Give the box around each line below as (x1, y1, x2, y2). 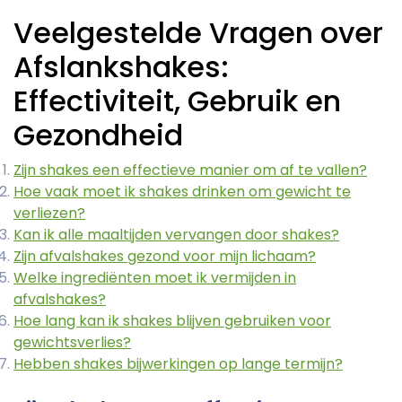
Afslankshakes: (13, 47, 229, 88)
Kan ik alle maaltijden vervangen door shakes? (13, 224, 339, 246)
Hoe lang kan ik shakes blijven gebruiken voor (13, 310, 331, 332)
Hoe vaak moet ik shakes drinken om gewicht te (13, 181, 351, 203)
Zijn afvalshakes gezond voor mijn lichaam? (13, 246, 316, 267)
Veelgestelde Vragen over (13, 13, 383, 54)
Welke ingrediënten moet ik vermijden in (13, 267, 296, 289)
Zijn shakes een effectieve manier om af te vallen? (13, 160, 367, 181)
